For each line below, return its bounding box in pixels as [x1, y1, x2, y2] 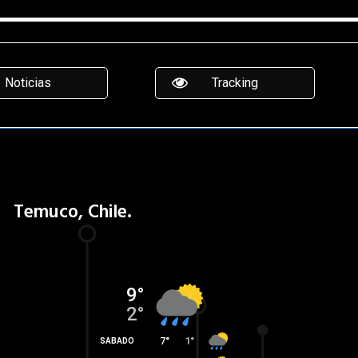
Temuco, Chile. [13, 197, 132, 233]
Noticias [4, 75, 51, 91]
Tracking [211, 75, 258, 91]
